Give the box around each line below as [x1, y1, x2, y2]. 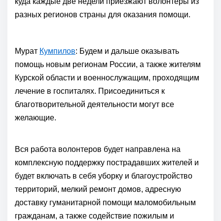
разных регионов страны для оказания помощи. [15, 10, 190, 19]
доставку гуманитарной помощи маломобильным [15, 198, 196, 207]
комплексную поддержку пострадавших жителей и [15, 158, 199, 167]
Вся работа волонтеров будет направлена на [15, 145, 181, 153]
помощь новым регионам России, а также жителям [15, 60, 201, 69]
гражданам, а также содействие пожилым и [15, 212, 174, 220]
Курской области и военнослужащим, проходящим [15, 74, 199, 82]
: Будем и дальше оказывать [75, 47, 179, 55]
